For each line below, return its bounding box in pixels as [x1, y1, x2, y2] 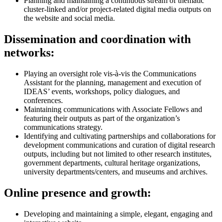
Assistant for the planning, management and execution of [24, 78, 201, 87]
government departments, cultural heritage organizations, [24, 159, 200, 167]
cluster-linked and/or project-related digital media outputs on [24, 5, 211, 14]
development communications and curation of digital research [24, 141, 215, 150]
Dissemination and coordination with [4, 33, 191, 46]
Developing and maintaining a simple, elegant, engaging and [24, 210, 213, 219]
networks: [4, 46, 55, 59]
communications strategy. [24, 123, 103, 132]
